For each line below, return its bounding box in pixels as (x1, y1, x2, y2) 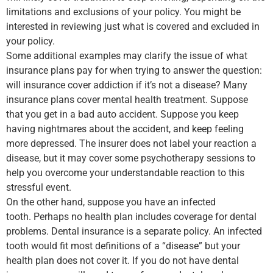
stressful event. (6, 182, 71, 194)
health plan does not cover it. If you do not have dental (6, 255, 239, 267)
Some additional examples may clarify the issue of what (6, 50, 247, 62)
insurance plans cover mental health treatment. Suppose (6, 94, 248, 106)
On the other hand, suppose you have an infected (6, 196, 216, 208)
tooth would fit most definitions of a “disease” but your (6, 240, 240, 252)
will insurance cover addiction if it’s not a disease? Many (6, 79, 247, 91)
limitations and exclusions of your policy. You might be (6, 6, 241, 18)
